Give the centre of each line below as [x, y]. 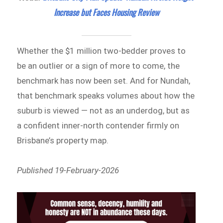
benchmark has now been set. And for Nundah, [104, 80]
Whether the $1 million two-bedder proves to [102, 51]
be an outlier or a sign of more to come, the [99, 65]
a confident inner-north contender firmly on [98, 125]
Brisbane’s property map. [63, 140]
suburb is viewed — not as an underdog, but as [104, 110]
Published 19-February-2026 [68, 170]
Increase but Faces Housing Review [106, 12]
